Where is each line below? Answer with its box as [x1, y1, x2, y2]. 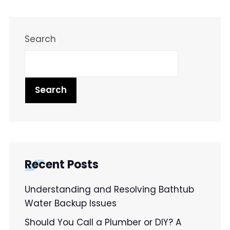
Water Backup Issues [25, 197, 117, 209]
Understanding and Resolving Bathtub [25, 183, 194, 196]
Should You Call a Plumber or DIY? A [25, 216, 181, 228]
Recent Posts [25, 156, 99, 172]
